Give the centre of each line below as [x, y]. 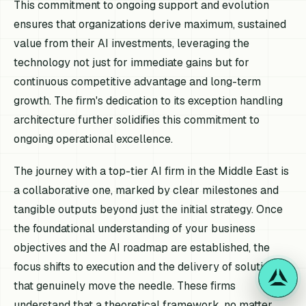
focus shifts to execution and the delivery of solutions [148, 267]
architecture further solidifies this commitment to [137, 120]
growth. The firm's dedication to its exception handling [149, 100]
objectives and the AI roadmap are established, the [142, 248]
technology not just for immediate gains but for [132, 62]
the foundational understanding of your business [135, 229]
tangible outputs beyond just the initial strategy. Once [149, 210]
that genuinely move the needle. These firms [125, 286]
